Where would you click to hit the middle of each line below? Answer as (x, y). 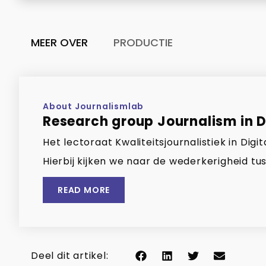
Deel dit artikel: (70, 255)
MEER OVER (59, 42)
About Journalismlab (94, 107)
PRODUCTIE (143, 42)
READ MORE (84, 190)
